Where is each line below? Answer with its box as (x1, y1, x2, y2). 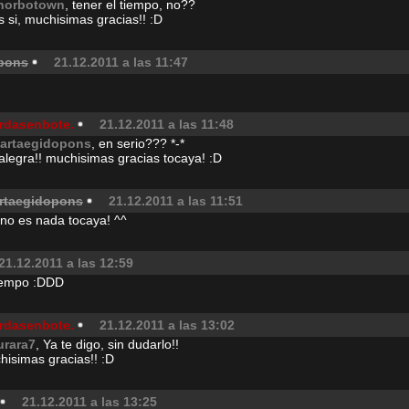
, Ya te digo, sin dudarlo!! (36, 337, 179, 351)
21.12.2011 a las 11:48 (100, 117, 234, 131)
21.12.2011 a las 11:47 (54, 55, 188, 69)
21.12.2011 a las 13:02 (100, 318, 235, 332)
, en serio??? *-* (91, 136, 184, 151)
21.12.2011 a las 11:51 (109, 194, 243, 208)
